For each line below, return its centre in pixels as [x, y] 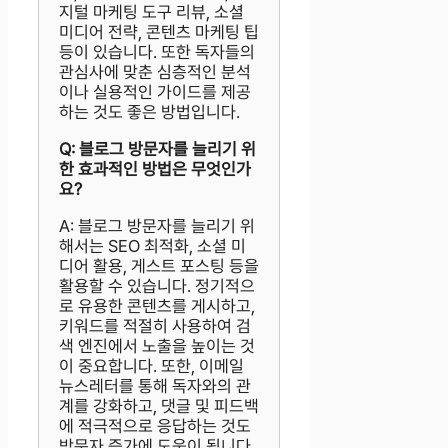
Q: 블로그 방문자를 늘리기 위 [157, 148]
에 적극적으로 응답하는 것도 [155, 425]
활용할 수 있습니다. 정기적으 [157, 285]
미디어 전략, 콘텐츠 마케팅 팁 [159, 31]
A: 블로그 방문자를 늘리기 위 [157, 225]
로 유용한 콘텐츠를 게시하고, [157, 305]
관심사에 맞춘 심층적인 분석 [155, 71]
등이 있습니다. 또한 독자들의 [157, 51]
